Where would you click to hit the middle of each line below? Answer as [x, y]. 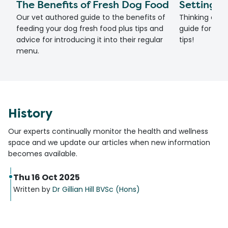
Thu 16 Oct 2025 [47, 177]
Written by [33, 189]
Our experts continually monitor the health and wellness [108, 131]
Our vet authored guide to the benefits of [91, 17]
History [30, 113]
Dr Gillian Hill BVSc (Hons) [96, 189]
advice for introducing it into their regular [90, 39]
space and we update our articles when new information [109, 142]
